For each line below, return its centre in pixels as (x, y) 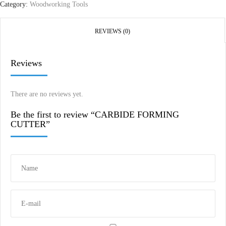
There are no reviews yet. (47, 94)
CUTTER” (30, 124)
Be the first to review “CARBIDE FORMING (95, 115)
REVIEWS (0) (112, 32)
